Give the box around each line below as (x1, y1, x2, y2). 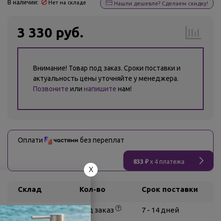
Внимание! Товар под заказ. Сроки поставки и (33, 64, 181, 72)
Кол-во (79, 185, 106, 193)
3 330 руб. (17, 25, 83, 40)
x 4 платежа (148, 158, 184, 165)
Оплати (18, 136, 44, 144)
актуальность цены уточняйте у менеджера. (33, 74, 179, 82)
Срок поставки (141, 185, 198, 193)
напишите (84, 85, 116, 93)
